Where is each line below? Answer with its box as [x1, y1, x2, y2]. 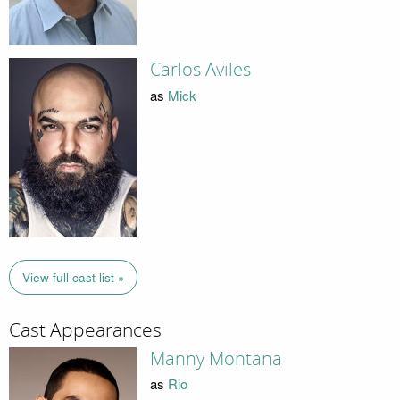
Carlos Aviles [149, 59, 251, 81]
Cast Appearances [9, 319, 162, 342]
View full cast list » [21, 268, 125, 286]
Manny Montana [149, 347, 282, 370]
